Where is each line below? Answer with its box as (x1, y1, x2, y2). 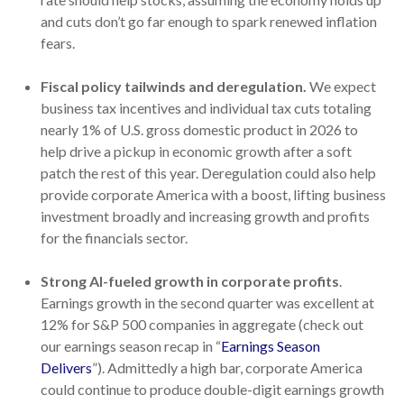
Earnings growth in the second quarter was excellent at (41, 294, 374, 312)
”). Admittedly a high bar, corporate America (92, 359, 363, 377)
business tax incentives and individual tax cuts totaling (41, 99, 372, 117)
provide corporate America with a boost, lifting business (41, 186, 386, 204)
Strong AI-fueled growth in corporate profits (41, 272, 339, 290)
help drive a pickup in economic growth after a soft (41, 142, 352, 161)
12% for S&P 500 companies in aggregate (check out (41, 316, 363, 334)
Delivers (41, 359, 92, 377)
